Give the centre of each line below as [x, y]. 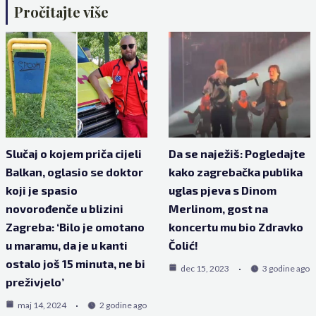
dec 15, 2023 [205, 269]
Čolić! [183, 245]
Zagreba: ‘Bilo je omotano [75, 227]
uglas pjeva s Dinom [223, 190]
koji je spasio [41, 190]
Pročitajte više [61, 12]
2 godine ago [123, 305]
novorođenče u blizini [64, 209]
